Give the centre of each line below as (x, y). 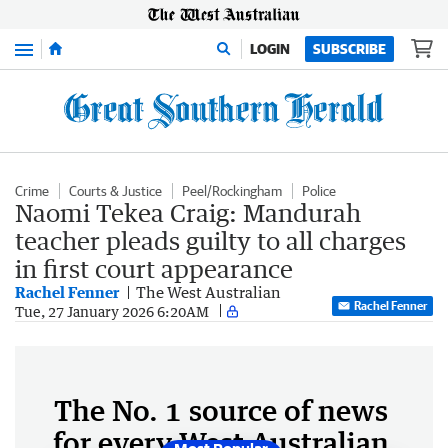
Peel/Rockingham (232, 191)
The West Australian (208, 292)
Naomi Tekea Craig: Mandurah (188, 212)
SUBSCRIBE (349, 49)
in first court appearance (154, 268)
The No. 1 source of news (221, 410)
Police (319, 191)
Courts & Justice (115, 191)
